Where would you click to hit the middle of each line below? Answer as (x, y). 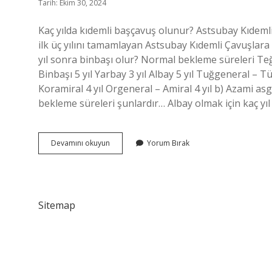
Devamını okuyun (80, 143)
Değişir (121, 197)
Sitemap (57, 205)
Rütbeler (124, 153)
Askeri (120, 142)
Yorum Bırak (168, 143)
